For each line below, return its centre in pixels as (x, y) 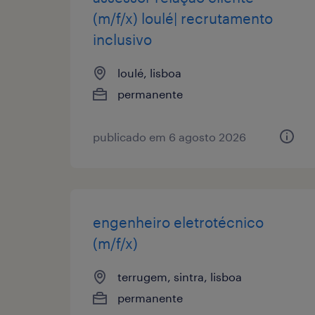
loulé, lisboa (149, 72)
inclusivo (122, 39)
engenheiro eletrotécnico (178, 222)
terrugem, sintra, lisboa (180, 276)
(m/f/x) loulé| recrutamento (183, 18)
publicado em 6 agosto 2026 (169, 136)
